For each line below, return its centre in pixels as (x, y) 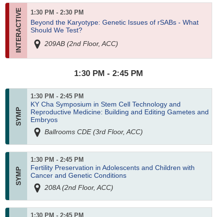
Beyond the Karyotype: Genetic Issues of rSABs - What (114, 22)
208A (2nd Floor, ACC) (78, 187)
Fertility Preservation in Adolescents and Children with (112, 168)
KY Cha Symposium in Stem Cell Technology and (105, 104)
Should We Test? (56, 30)
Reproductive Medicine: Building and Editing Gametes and (119, 112)
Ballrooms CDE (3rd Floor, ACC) (93, 132)
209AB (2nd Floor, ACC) (80, 44)
